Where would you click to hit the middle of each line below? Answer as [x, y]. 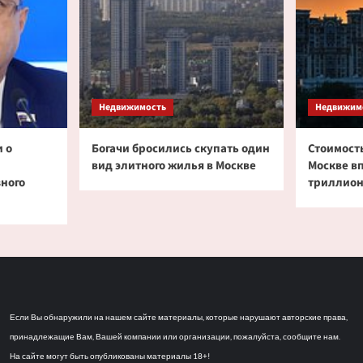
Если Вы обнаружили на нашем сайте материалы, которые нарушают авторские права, [178, 317]
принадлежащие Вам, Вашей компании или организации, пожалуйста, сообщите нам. [175, 336]
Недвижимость [133, 107]
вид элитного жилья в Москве [174, 166]
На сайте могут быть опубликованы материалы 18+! [109, 356]
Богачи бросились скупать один [181, 149]
